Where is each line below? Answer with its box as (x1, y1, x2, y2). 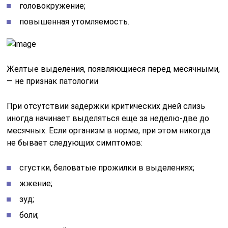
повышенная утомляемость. (19, 17, 130, 26)
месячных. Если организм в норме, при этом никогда (7, 126, 211, 135)
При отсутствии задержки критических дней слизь (7, 101, 206, 111)
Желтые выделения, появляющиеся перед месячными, (7, 64, 220, 74)
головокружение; (19, 1, 86, 11)
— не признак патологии (7, 76, 99, 86)
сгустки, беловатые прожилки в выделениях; (19, 163, 195, 173)
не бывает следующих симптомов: (7, 138, 143, 148)
